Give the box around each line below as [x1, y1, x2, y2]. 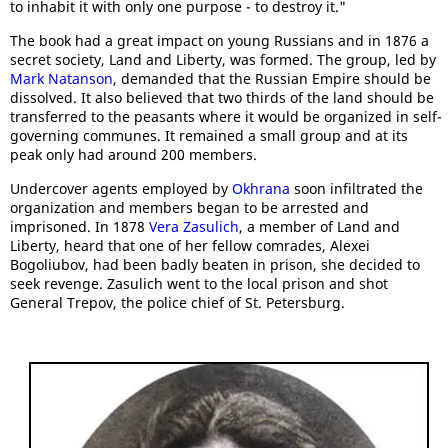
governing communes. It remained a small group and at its [10, 126, 408, 145]
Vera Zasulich [149, 217, 239, 236]
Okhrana [232, 179, 290, 198]
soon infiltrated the [290, 179, 423, 198]
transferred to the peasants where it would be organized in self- [10, 107, 442, 126]
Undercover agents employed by [10, 179, 232, 198]
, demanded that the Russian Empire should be [113, 69, 431, 88]
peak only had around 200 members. [10, 145, 257, 164]
